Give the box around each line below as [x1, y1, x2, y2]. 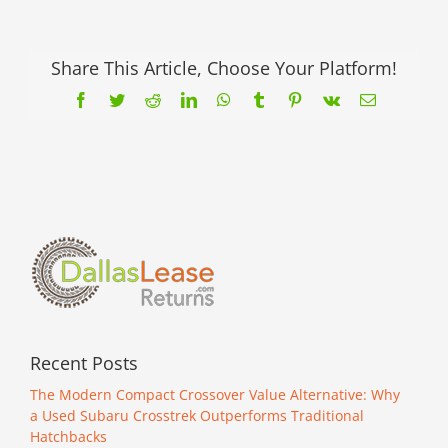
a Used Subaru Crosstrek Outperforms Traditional [30, 406, 364, 426]
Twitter [123, 90, 169, 107]
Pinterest [301, 90, 356, 107]
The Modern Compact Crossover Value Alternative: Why [30, 385, 400, 405]
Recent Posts [30, 351, 138, 376]
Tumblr [265, 90, 312, 107]
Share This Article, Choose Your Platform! [51, 55, 397, 80]
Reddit [159, 90, 202, 107]
